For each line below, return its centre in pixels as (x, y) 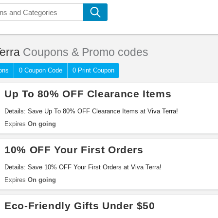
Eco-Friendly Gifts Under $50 (80, 206)
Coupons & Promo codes (84, 52)
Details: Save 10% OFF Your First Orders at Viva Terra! (83, 167)
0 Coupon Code (41, 70)
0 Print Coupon (93, 70)
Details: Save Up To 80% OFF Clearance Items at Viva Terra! (91, 111)
